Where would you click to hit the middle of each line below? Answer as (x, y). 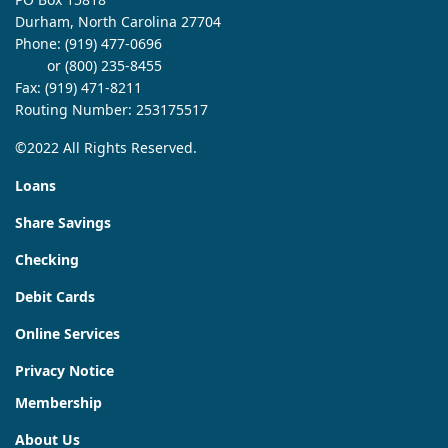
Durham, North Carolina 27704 (118, 22)
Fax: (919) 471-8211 (78, 88)
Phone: (40, 44)
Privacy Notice (64, 371)
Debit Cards (55, 297)
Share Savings (63, 223)
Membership (58, 403)
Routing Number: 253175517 (111, 110)
